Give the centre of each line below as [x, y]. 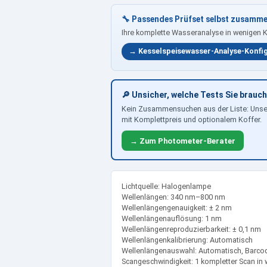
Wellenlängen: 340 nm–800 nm [173, 197]
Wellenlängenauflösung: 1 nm [171, 218]
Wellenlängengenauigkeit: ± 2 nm [176, 207]
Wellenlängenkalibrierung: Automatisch [187, 240]
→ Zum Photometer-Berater [183, 141]
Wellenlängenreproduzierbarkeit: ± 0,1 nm [191, 229]
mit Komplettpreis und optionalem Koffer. [192, 119]
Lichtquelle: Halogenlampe [166, 186]
